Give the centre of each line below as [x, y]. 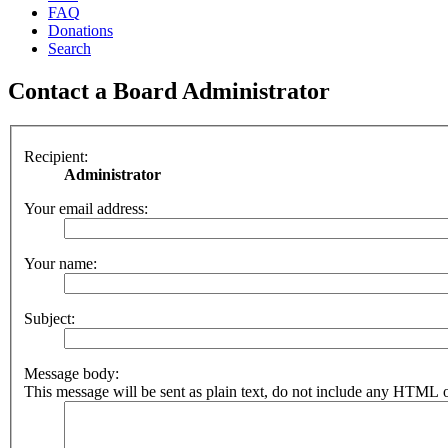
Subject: [49, 319]
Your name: [60, 264]
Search [69, 48]
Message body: [71, 374]
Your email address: [86, 209]
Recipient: [56, 157]
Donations [80, 30]
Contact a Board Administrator [169, 90]
